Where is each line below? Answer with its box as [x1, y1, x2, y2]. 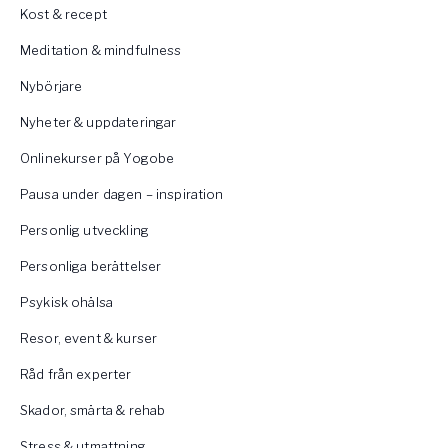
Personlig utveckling [20, 221, 149, 238]
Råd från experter [20, 365, 132, 382]
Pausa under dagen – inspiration [20, 185, 224, 202]
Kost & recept [20, 5, 107, 22]
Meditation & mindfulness [20, 41, 182, 58]
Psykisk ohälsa [20, 293, 114, 310]
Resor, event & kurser [20, 329, 158, 346]
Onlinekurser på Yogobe [20, 149, 175, 166]
